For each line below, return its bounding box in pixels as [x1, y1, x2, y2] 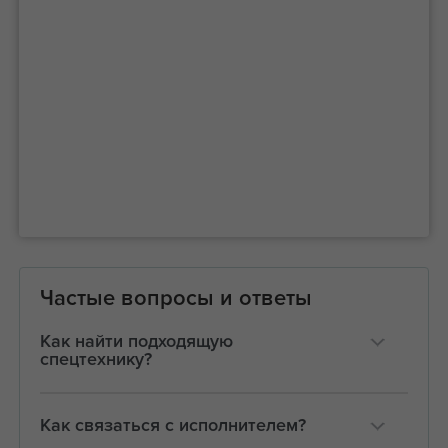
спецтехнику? [39, 350, 152, 369]
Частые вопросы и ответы [39, 287, 312, 310]
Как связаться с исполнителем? [39, 416, 306, 435]
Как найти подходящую [39, 332, 233, 351]
